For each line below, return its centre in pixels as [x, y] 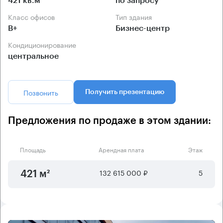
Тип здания [135, 16]
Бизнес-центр [143, 28]
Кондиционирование [44, 44]
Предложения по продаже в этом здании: [110, 121]
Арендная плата [121, 149]
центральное [33, 56]
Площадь [33, 149]
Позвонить [41, 92]
